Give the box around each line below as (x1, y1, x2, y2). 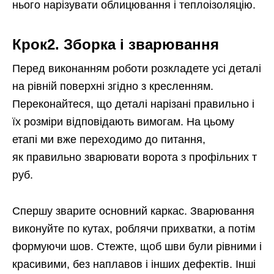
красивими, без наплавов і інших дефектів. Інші (12, 258, 256, 271)
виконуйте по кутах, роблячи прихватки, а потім (12, 223, 255, 235)
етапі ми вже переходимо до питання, (12, 133, 206, 146)
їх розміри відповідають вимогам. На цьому (12, 116, 234, 128)
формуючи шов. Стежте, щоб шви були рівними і (12, 240, 262, 253)
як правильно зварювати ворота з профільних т (12, 151, 257, 164)
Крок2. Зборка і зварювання (12, 36, 219, 53)
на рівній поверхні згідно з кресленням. (12, 80, 213, 93)
